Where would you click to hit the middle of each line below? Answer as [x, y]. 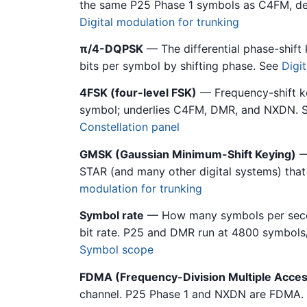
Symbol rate [112, 216]
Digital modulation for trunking [159, 22]
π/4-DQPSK [111, 48]
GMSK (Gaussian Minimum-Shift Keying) [188, 154]
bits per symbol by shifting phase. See [181, 65]
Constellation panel [130, 127]
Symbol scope [116, 250]
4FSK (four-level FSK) [138, 93]
